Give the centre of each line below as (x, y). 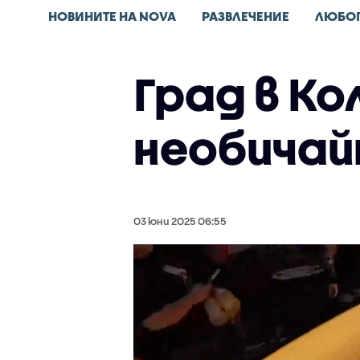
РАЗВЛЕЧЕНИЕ (245, 16)
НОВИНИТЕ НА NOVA (112, 16)
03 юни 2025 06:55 (180, 221)
